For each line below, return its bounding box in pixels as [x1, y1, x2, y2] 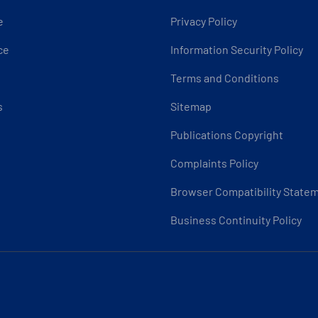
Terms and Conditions [170, 71, 279, 84]
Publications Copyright [170, 128, 283, 141]
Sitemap [170, 99, 212, 113]
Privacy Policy [170, 14, 237, 28]
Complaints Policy [170, 156, 258, 170]
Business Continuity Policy [170, 213, 302, 226]
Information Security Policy [170, 43, 303, 56]
